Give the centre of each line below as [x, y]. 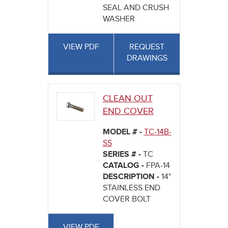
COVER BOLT [126, 199]
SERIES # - [123, 155]
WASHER [119, 19]
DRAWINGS [147, 59]
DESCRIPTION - [132, 177]
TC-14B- [158, 132]
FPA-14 [158, 166]
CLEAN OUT [127, 99]
